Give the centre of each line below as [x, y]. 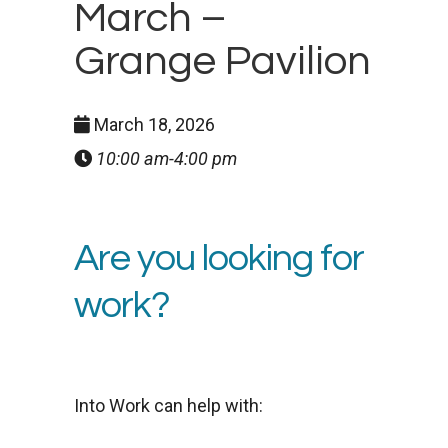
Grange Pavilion [222, 62]
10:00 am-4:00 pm [166, 159]
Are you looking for [219, 259]
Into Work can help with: [168, 406]
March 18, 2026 [152, 125]
